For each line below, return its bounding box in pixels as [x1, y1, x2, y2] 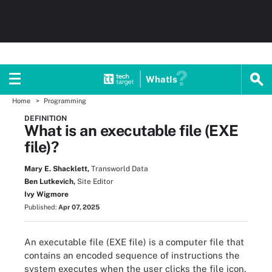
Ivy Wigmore [24, 190, 69, 199]
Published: [24, 203, 58, 211]
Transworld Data [91, 165, 148, 173]
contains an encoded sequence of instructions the [24, 250, 240, 260]
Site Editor [77, 177, 114, 186]
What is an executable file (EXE [24, 121, 239, 140]
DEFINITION [24, 114, 67, 123]
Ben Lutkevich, [24, 177, 75, 186]
